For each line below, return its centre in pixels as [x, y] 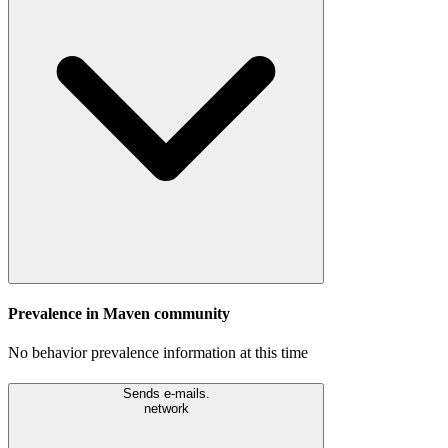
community [190, 313]
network [166, 408]
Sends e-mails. [166, 393]
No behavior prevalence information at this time [158, 353]
